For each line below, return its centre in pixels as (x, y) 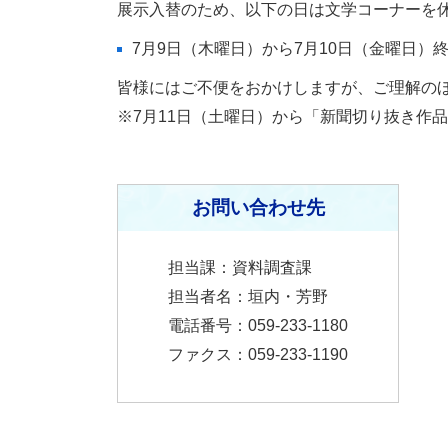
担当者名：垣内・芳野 (248, 297)
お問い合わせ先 (258, 208)
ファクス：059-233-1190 (258, 355)
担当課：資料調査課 (240, 268)
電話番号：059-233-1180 (258, 326)
